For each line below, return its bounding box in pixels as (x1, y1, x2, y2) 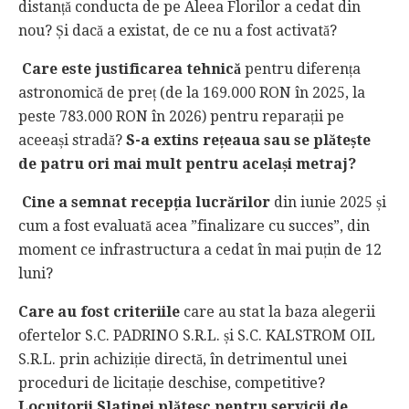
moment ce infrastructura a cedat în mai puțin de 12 (18, 241, 382, 259)
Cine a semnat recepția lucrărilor (22, 194, 270, 212)
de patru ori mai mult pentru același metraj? (18, 155, 356, 173)
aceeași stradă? (18, 131, 126, 150)
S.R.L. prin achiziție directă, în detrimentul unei (18, 351, 347, 369)
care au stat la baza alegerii (180, 303, 375, 321)
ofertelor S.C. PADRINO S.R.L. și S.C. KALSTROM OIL (18, 327, 375, 345)
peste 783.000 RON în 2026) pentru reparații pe (18, 108, 344, 126)
